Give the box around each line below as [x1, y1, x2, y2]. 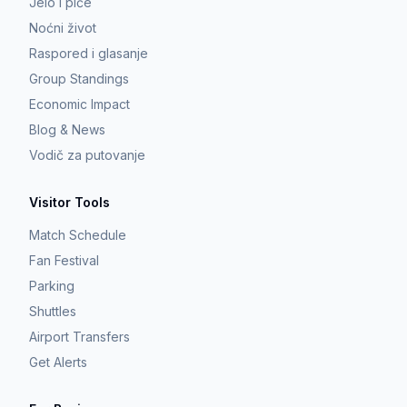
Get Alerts [29, 354, 87, 370]
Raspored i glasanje [29, 45, 148, 61]
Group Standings [29, 71, 129, 86]
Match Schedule [29, 227, 126, 243]
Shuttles [29, 303, 76, 319]
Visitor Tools [29, 194, 110, 210]
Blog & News [29, 122, 105, 137]
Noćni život [29, 20, 96, 35]
